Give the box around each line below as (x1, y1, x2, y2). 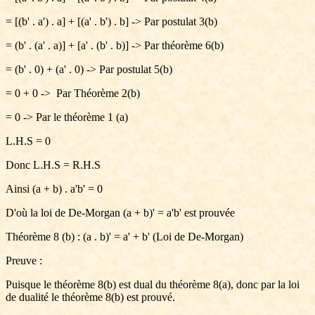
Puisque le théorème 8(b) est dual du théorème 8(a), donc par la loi (6, 278, 300, 290)
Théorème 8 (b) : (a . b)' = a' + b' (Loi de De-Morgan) (6, 231, 243, 243)
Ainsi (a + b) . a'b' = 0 (6, 183, 103, 195)
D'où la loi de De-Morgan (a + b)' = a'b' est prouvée (6, 207, 235, 219)
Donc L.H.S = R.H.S (6, 159, 101, 171)
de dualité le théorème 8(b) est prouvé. (6, 291, 175, 303)
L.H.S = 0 (6, 135, 51, 147)
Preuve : (6, 255, 42, 266)
